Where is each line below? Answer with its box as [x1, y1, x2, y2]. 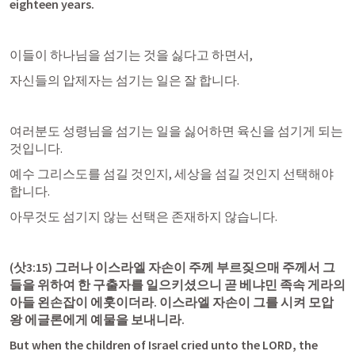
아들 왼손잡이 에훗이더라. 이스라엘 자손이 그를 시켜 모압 [10, 294, 334, 310]
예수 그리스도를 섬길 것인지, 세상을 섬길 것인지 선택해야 [10, 166, 334, 181]
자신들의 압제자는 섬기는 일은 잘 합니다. [10, 72, 239, 88]
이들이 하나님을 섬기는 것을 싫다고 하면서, [10, 47, 253, 63]
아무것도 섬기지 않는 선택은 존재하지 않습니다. [10, 208, 277, 224]
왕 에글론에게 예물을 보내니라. [10, 311, 185, 327]
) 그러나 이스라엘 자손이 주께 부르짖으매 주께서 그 [48, 259, 335, 275]
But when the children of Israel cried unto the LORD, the [10, 337, 318, 353]
